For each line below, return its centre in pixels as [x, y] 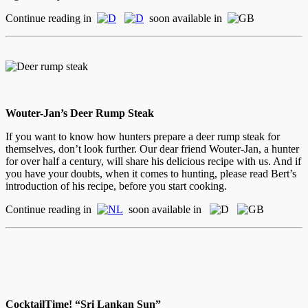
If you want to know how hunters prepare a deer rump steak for [143, 136]
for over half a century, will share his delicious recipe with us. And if [153, 161]
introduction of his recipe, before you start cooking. [116, 186]
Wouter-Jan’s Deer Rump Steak [80, 113]
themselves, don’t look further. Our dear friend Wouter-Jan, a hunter [152, 148]
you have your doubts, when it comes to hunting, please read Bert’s [151, 173]
